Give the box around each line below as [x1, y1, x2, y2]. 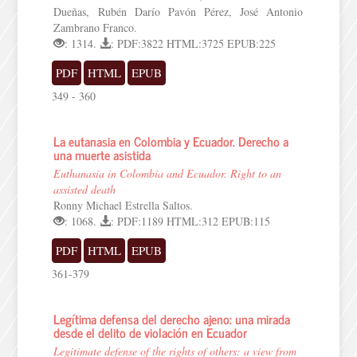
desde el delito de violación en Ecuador [53, 322, 248, 343]
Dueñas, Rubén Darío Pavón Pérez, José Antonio [53, 4, 304, 19]
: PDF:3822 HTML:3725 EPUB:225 [111, 36, 277, 51]
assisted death [53, 182, 116, 197]
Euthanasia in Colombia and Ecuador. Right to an [53, 166, 282, 181]
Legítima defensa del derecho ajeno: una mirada [53, 308, 291, 329]
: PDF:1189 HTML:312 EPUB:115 [111, 214, 271, 229]
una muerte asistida [53, 144, 151, 165]
